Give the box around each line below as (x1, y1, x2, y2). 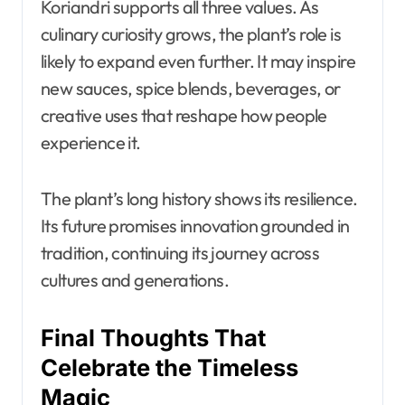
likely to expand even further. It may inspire (41, 50, 355, 73)
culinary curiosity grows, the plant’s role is (41, 23, 341, 46)
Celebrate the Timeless (41, 353, 298, 382)
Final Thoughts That (41, 324, 266, 353)
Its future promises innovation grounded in (41, 214, 350, 238)
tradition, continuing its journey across (41, 241, 319, 265)
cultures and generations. (41, 268, 229, 292)
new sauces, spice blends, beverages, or (41, 77, 341, 100)
